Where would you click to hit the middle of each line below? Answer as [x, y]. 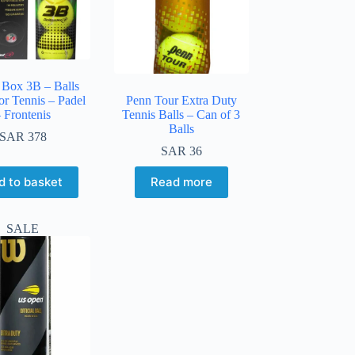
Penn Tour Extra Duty [181, 100]
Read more [181, 182]
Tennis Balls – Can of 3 [181, 114]
